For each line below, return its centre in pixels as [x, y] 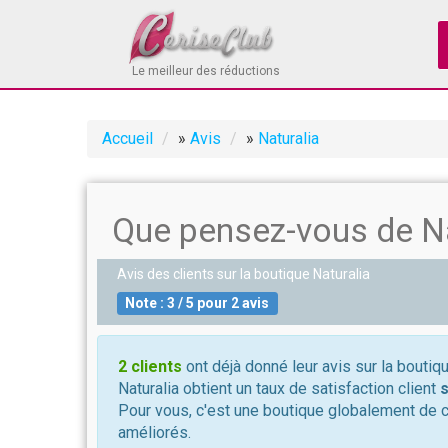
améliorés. [154, 432]
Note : [146, 303]
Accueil [127, 138]
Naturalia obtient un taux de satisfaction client [279, 388]
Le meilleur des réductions [206, 71]
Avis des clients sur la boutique [215, 274]
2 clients [150, 366]
